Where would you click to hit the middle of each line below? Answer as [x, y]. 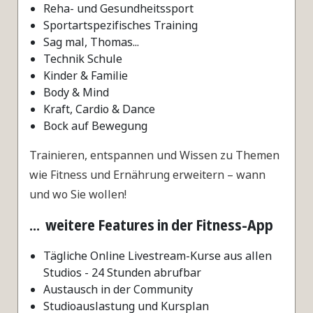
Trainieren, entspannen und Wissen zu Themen [154, 155]
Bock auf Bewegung [95, 125]
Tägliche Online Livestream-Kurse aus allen [158, 255]
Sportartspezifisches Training [121, 25]
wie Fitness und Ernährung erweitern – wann [147, 174]
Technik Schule [83, 58]
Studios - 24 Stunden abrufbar [122, 272]
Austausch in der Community [118, 289]
